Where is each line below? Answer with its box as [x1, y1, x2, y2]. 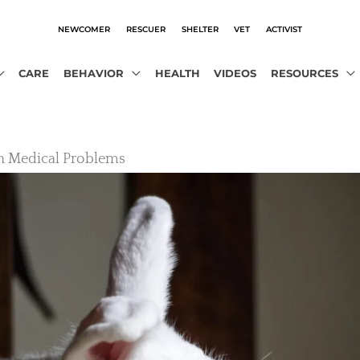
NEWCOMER [57, 23, 110, 34]
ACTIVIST [266, 23, 303, 34]
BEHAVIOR [63, 67, 124, 80]
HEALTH [154, 67, 200, 80]
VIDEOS [214, 67, 257, 80]
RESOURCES [270, 67, 338, 80]
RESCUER [125, 23, 166, 34]
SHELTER [181, 23, 219, 34]
